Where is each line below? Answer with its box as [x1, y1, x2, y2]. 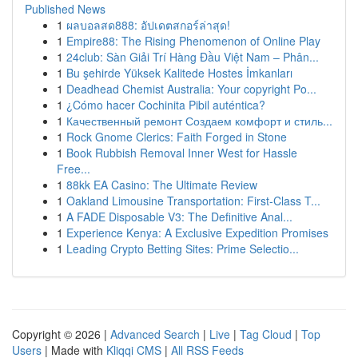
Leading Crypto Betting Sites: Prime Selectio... [66, 241, 299, 257]
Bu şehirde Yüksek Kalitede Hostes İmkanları [66, 65, 292, 81]
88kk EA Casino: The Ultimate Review [66, 177, 257, 193]
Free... [57, 161, 90, 177]
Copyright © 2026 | [12, 326, 110, 342]
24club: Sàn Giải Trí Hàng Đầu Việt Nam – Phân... [66, 49, 319, 65]
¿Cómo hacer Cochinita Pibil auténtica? [66, 97, 265, 113]
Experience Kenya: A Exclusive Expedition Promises [66, 225, 328, 241]
